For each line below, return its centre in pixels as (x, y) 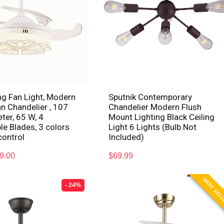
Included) (126, 137)
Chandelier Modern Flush (155, 107)
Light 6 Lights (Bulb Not (153, 127)
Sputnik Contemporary (150, 97)
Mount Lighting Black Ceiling (162, 117)
